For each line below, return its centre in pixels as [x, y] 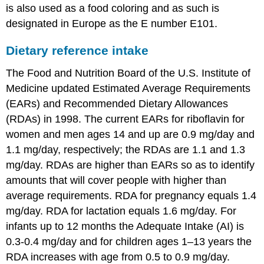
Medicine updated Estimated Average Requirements [128, 88]
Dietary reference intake [77, 51]
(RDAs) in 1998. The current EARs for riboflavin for [126, 119]
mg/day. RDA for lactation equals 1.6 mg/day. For [121, 211]
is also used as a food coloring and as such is [113, 9]
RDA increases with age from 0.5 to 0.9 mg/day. [118, 257]
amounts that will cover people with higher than [116, 180]
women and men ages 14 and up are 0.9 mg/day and [131, 134]
